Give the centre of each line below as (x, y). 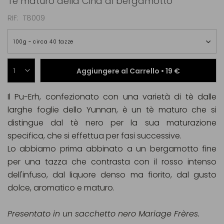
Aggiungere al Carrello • (121, 71)
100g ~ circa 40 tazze (43, 42)
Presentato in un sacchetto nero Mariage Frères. (103, 214)
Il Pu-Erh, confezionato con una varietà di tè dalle (112, 97)
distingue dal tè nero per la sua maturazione (112, 123)
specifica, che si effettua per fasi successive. (94, 136)
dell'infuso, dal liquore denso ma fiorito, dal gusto (112, 175)
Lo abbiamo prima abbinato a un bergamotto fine (112, 149)
